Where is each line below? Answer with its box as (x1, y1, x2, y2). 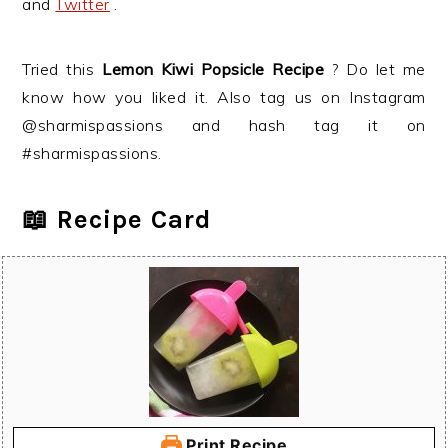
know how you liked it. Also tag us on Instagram (22, 87, 426, 107)
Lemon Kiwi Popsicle (102, 59, 265, 79)
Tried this (22, 59, 103, 79)
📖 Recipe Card (22, 204, 213, 235)
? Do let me (331, 59, 426, 79)
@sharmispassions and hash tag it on (22, 115, 426, 135)
